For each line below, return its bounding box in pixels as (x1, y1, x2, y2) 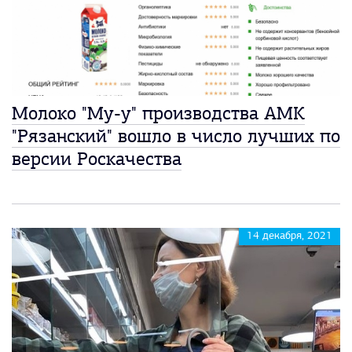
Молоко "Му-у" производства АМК (12, 104, 305, 124)
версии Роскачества (12, 150, 181, 170)
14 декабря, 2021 (247, 229, 332, 242)
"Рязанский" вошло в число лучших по (12, 127, 340, 147)
